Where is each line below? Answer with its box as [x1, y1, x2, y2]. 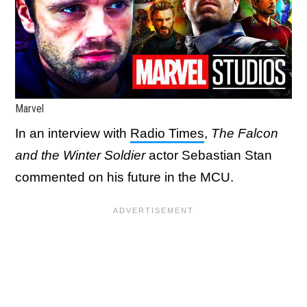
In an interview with [15, 125, 130, 140]
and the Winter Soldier [15, 147, 145, 162]
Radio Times [130, 125, 204, 140]
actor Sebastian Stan [145, 147, 272, 162]
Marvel [15, 101, 44, 115]
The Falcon [211, 125, 278, 140]
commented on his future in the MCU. [15, 169, 234, 184]
